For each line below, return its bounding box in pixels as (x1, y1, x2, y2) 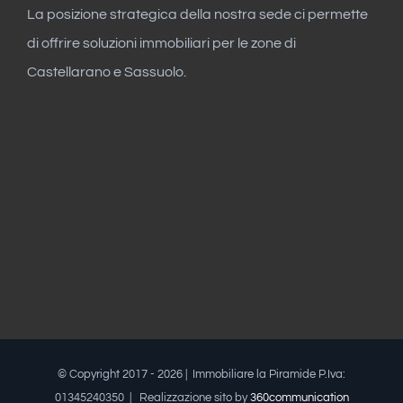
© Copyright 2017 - (58, 368, 157, 381)
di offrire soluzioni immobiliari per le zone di (27, 36, 296, 51)
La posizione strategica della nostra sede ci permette (27, 7, 368, 22)
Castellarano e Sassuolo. (27, 65, 186, 80)
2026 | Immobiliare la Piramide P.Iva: (157, 368, 345, 381)
